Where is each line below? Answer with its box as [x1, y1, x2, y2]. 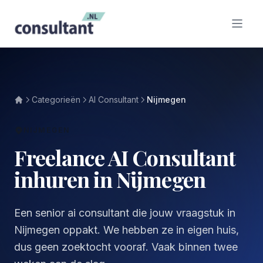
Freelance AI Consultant [14, 143, 236, 171]
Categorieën [32, 95, 80, 104]
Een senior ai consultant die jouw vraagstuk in [14, 207, 235, 219]
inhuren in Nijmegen [14, 165, 205, 193]
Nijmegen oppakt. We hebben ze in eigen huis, [14, 224, 239, 236]
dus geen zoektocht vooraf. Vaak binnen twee [14, 241, 238, 253]
